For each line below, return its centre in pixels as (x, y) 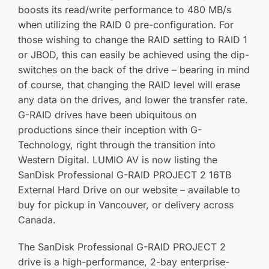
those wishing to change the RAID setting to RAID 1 (133, 40)
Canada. (37, 220)
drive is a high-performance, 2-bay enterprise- (124, 261)
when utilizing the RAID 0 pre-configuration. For (126, 25)
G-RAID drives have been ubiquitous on (107, 115)
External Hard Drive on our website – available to (129, 190)
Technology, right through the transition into (117, 145)
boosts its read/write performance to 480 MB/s (125, 10)
